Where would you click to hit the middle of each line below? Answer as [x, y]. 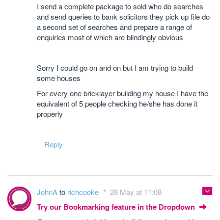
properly [50, 114]
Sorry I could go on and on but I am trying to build [115, 68]
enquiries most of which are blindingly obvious [110, 37]
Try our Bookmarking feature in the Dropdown [117, 207]
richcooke [84, 192]
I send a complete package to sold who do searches [120, 6]
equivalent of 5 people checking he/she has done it [117, 104]
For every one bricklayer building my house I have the [123, 93]
